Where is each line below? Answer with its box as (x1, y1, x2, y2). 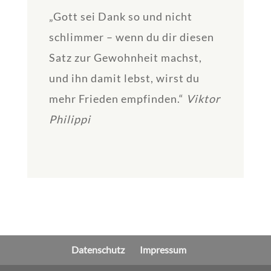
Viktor (186, 92, 220, 106)
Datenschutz (71, 244, 125, 256)
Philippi (48, 113, 91, 126)
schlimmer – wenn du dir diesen (48, 30, 214, 44)
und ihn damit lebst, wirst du (48, 71, 200, 85)
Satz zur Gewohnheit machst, (48, 51, 202, 65)
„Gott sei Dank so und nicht (48, 10, 192, 24)
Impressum (139, 244, 186, 256)
